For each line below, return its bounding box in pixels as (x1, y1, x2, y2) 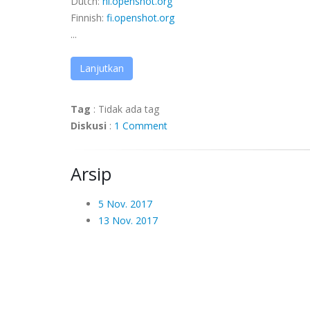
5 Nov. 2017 (98, 197, 152, 210)
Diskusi (71, 119, 107, 132)
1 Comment (114, 119, 167, 132)
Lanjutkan (80, 62, 124, 75)
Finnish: (71, 11, 107, 24)
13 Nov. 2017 (98, 214, 158, 227)
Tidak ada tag (98, 102, 159, 116)
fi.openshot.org (107, 11, 174, 24)
